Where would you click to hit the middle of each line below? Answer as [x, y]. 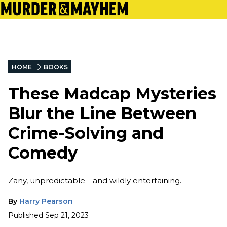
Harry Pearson [46, 201]
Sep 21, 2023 [67, 215]
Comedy [43, 153]
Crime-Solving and [86, 133]
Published [26, 215]
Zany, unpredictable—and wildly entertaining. [95, 180]
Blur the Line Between [102, 113]
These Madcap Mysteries [112, 94]
